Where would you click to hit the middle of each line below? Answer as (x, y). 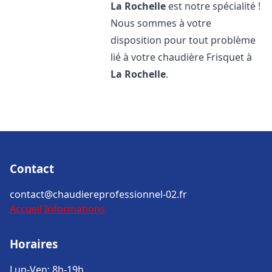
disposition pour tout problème (183, 40)
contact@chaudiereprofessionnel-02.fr (98, 194)
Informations (75, 209)
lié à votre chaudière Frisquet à (182, 57)
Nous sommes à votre (161, 23)
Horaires (34, 244)
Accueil (26, 209)
